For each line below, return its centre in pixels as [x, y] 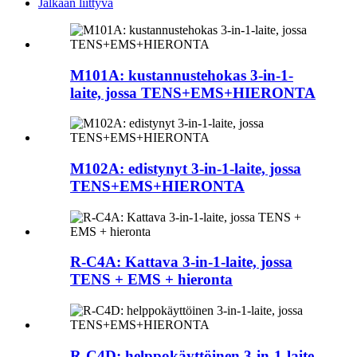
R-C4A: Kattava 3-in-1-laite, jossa [181, 262]
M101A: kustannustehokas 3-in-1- [182, 75]
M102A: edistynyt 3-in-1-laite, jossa [186, 168]
